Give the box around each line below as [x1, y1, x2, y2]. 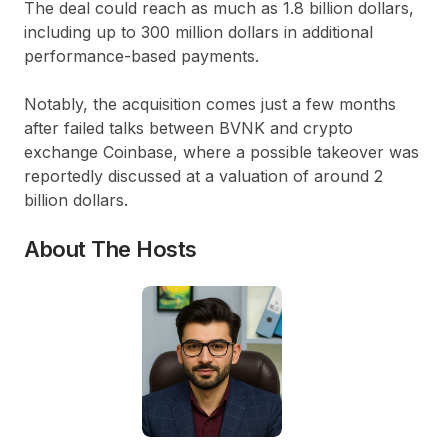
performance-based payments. [24, 45, 259, 66]
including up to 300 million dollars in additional [24, 21, 373, 42]
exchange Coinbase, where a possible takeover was [24, 141, 419, 162]
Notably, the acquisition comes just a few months [24, 93, 396, 114]
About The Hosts [24, 235, 197, 262]
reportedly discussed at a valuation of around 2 [24, 165, 383, 186]
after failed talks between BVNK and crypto [24, 117, 353, 138]
